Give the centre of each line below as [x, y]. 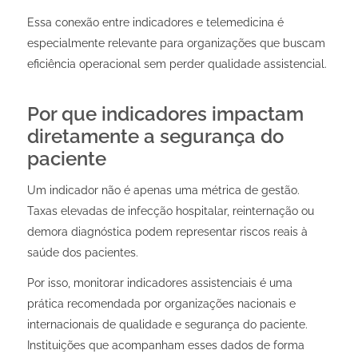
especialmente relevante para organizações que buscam [176, 43]
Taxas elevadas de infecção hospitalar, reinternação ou [170, 211]
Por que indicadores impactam [165, 113]
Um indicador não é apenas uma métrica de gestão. [163, 190]
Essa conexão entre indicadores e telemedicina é [155, 22]
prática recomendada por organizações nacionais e [161, 303]
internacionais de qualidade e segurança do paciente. [167, 324]
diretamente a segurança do [155, 136]
